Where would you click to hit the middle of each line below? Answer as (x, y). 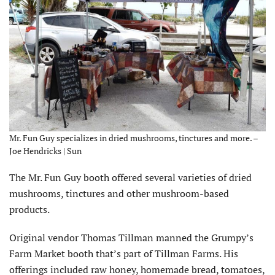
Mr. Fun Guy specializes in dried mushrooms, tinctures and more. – (134, 138)
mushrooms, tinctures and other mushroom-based (119, 194)
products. (29, 210)
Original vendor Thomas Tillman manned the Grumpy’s (131, 238)
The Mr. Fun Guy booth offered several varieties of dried (130, 178)
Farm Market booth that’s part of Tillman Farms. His (124, 254)
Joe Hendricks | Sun (45, 151)
